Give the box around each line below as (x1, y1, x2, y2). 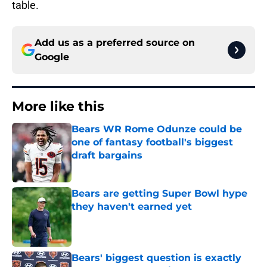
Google (35, 51, 69, 63)
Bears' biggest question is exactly (72, 252, 241, 264)
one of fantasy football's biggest (72, 136, 233, 148)
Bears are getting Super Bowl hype (72, 188, 247, 200)
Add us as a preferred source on (35, 37, 195, 49)
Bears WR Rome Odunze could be (72, 123, 242, 135)
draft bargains (72, 150, 142, 162)
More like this (12, 98, 104, 115)
